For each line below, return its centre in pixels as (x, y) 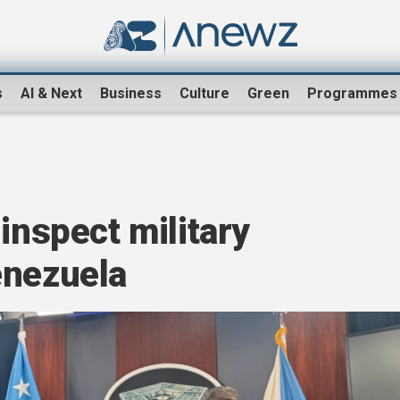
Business (131, 94)
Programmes (352, 94)
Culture (204, 94)
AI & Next (51, 94)
